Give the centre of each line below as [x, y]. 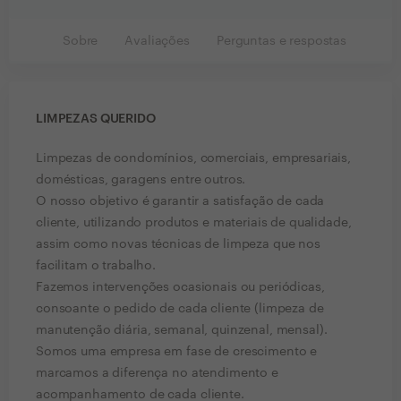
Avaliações [157, 41]
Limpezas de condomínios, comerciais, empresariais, [193, 158]
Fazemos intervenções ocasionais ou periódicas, [180, 287]
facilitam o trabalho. [96, 266]
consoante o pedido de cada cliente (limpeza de [180, 309]
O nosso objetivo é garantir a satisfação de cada [180, 201]
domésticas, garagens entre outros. [141, 180]
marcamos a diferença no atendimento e [157, 373]
